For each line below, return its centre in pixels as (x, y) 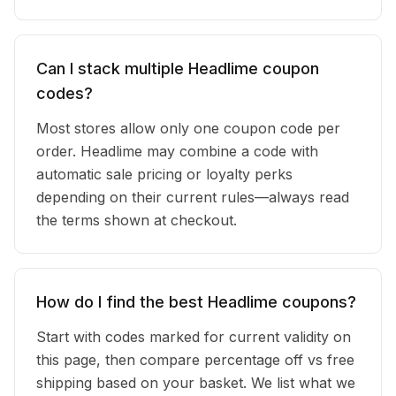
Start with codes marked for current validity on (194, 337)
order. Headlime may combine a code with (177, 151)
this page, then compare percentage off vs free (195, 360)
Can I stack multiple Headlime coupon (178, 69)
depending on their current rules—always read (193, 197)
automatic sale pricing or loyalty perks (164, 174)
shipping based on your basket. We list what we (196, 383)
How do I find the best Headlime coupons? (196, 302)
